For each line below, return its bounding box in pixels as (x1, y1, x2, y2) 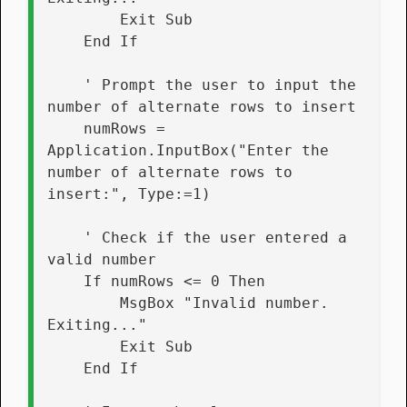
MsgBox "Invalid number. (47, 293, 120, 312)
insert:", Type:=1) (47, 184, 211, 203)
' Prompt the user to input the (47, 75, 84, 94)
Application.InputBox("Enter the (47, 141, 329, 159)
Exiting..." (47, 315, 147, 333)
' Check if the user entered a (47, 228, 84, 246)
